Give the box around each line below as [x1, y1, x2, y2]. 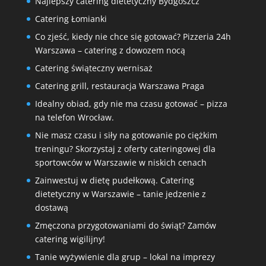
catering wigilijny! [34, 233, 105, 245]
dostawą [34, 201, 68, 213]
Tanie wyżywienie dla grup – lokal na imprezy [34, 251, 215, 262]
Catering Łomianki [34, 12, 107, 24]
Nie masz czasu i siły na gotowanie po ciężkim [34, 129, 217, 141]
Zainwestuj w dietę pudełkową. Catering [34, 174, 194, 186]
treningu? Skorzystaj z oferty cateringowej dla [34, 142, 216, 154]
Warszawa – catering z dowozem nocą [34, 44, 185, 56]
